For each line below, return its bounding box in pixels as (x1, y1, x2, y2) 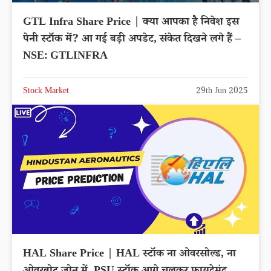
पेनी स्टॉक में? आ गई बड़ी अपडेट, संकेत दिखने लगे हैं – (23, 31, 241, 48)
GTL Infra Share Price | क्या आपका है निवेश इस (23, 14, 239, 31)
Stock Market (23, 85, 69, 99)
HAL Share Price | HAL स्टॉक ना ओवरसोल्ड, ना (23, 246, 236, 264)
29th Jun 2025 (196, 85, 248, 99)
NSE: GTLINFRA (23, 48, 108, 65)
